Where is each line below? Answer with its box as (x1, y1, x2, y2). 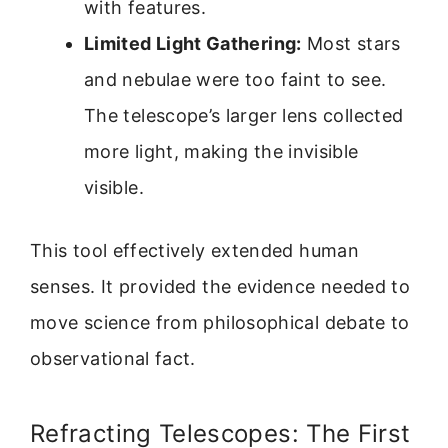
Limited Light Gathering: (84, 33, 302, 55)
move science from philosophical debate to (30, 312, 410, 334)
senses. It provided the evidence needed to (30, 276, 411, 298)
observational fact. (30, 348, 196, 370)
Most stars (301, 33, 401, 55)
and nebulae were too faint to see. (84, 69, 387, 91)
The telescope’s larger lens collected (84, 105, 404, 127)
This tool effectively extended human (30, 240, 359, 262)
